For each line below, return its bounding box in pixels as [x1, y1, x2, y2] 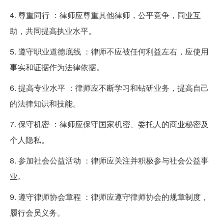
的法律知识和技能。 [10, 98, 81, 110]
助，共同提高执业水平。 [10, 25, 96, 37]
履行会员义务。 [10, 207, 65, 219]
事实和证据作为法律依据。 [10, 61, 104, 73]
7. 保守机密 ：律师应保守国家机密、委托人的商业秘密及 [10, 118, 209, 130]
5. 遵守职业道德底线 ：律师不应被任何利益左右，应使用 [10, 46, 209, 57]
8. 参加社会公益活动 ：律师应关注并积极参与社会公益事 [10, 155, 209, 166]
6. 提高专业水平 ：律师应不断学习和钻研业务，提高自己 [10, 82, 209, 94]
